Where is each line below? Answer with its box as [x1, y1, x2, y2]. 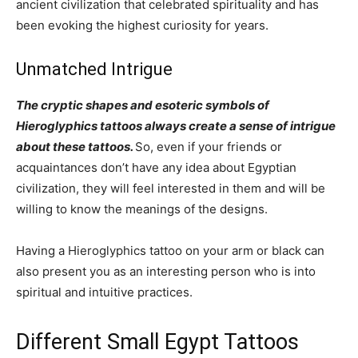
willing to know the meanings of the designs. [16, 201, 271, 217]
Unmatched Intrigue [16, 58, 181, 79]
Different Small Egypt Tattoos [16, 328, 299, 355]
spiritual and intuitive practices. [16, 284, 199, 300]
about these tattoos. [16, 138, 135, 154]
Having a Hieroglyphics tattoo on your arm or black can [16, 242, 324, 258]
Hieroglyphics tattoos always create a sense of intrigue [16, 117, 336, 133]
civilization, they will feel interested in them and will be [16, 180, 325, 196]
